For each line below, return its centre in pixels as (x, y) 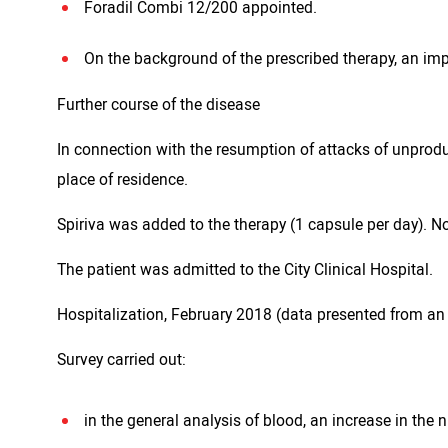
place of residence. (122, 179)
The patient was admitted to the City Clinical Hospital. (245, 269)
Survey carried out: (121, 359)
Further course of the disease (158, 104)
